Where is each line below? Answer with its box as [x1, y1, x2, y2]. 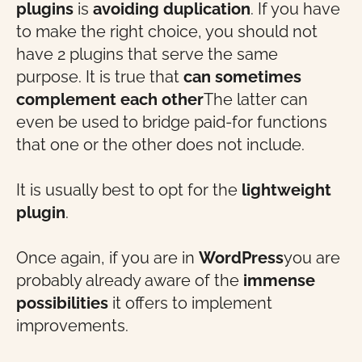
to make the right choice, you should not [16, 22, 318, 41]
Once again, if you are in [16, 248, 199, 267]
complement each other [16, 90, 204, 109]
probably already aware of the [16, 271, 243, 290]
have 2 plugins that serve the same [16, 44, 278, 64]
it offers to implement [108, 293, 272, 313]
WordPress [199, 248, 284, 267]
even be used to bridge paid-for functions [16, 112, 327, 132]
